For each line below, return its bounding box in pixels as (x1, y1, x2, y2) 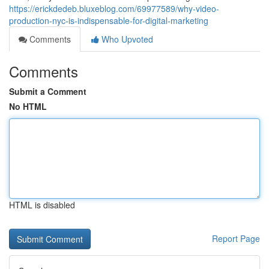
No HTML (9, 100, 47, 112)
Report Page (212, 232, 260, 244)
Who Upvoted (99, 33, 153, 45)
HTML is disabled (9, 199, 75, 211)
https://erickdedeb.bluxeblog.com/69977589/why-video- (9, 2, 219, 14)
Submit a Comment (9, 85, 86, 97)
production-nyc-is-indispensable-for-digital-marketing (9, 14, 208, 26)
